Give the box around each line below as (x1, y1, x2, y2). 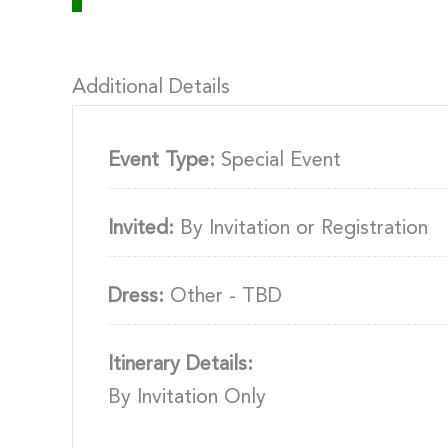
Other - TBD (164, 286, 282, 307)
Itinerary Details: (108, 354, 253, 375)
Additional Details (72, 77, 230, 98)
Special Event (215, 150, 341, 171)
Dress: (108, 286, 164, 307)
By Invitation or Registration (174, 218, 428, 239)
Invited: (108, 218, 174, 239)
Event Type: (108, 150, 215, 171)
